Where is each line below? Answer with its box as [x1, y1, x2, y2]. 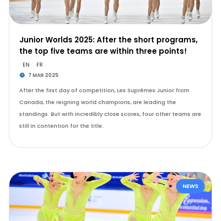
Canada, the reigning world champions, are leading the [19, 98, 176, 106]
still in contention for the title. [19, 122, 104, 130]
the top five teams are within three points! [19, 46, 187, 56]
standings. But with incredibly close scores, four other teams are [19, 110, 201, 118]
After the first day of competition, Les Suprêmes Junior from [19, 86, 189, 94]
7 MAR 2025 [27, 72, 59, 79]
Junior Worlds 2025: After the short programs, [19, 35, 198, 45]
